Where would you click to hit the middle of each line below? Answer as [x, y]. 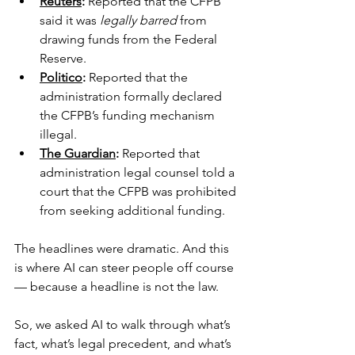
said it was [70, 21]
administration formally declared [132, 97]
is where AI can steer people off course [126, 268]
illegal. [58, 135]
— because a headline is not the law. [116, 287]
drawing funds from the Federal [130, 40]
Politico [61, 78]
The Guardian [78, 154]
